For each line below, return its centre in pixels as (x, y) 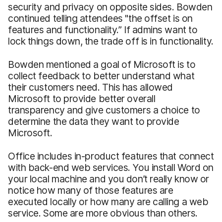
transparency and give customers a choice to (104, 110)
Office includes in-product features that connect (111, 156)
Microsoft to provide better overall (82, 98)
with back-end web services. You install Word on (111, 167)
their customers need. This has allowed (90, 87)
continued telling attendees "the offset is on (100, 18)
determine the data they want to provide (94, 121)
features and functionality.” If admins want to (103, 29)
